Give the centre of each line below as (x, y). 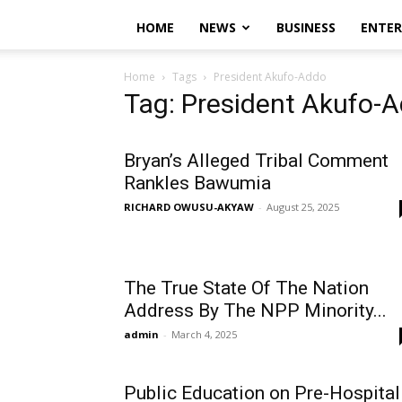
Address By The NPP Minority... (255, 310)
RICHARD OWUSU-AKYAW (189, 207)
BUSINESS (306, 27)
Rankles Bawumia (197, 183)
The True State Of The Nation (246, 288)
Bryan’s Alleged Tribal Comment (256, 161)
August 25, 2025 (303, 207)
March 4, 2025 (204, 334)
